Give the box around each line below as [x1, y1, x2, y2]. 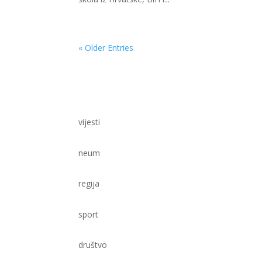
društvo [78, 239, 108, 251]
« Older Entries [78, 42, 134, 54]
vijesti [78, 116, 101, 127]
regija [78, 178, 100, 189]
